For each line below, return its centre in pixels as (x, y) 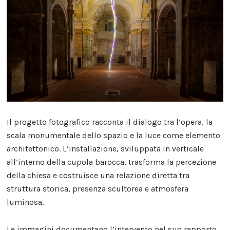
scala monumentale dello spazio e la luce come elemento (114, 135)
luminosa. (25, 202)
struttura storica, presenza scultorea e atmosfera (98, 188)
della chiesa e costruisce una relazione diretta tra (98, 175)
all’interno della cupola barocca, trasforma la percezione (112, 162)
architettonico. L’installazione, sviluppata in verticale (106, 148)
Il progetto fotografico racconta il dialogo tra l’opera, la (110, 122)
